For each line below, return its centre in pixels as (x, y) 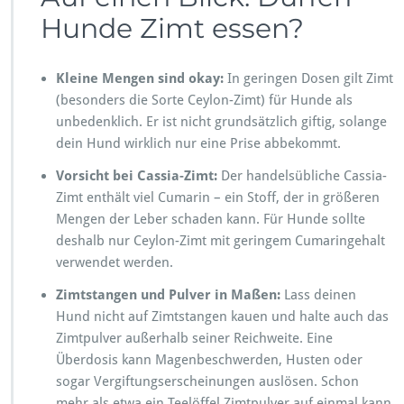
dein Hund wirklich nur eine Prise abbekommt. (198, 143)
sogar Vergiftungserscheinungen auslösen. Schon (207, 381)
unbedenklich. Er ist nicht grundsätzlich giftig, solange (221, 121)
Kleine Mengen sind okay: (140, 78)
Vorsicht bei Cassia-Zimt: (137, 175)
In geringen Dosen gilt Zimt (308, 78)
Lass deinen (318, 294)
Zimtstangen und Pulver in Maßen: (168, 294)
